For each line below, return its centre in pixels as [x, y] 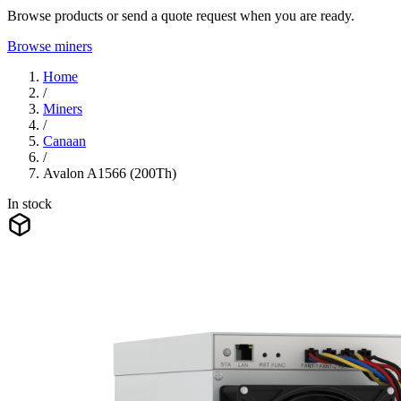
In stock [30, 203]
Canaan [64, 141]
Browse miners [50, 46]
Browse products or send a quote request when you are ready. [181, 15]
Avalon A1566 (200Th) [110, 173]
